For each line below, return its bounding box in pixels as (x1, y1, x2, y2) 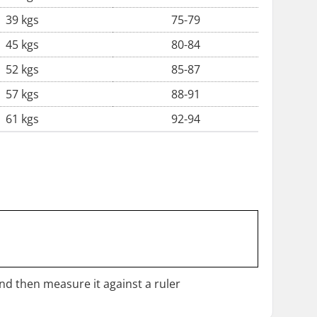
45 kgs (6, 37, 39, 52)
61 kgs (6, 111, 39, 127)
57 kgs (6, 86, 39, 102)
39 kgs (6, 12, 39, 28)
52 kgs (6, 62, 39, 77)
